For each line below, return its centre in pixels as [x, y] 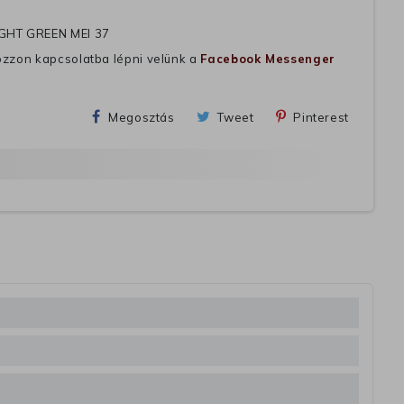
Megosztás [141, 118]
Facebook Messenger [268, 59]
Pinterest [321, 118]
